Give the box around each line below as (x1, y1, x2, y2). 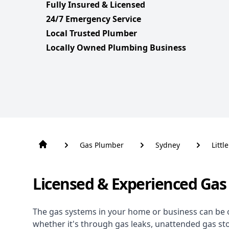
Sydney (155, 140, 180, 150)
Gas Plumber (80, 140, 124, 150)
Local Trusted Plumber (46, 28, 137, 39)
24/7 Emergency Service (46, 13, 141, 25)
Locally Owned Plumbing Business (46, 42, 186, 54)
